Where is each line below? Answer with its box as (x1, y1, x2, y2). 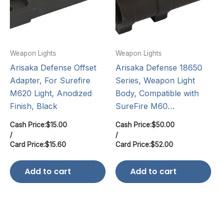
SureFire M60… (115, 101, 175, 111)
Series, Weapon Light (115, 75, 195, 85)
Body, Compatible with (115, 88, 199, 98)
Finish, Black (10, 101, 57, 111)
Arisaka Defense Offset (10, 62, 96, 73)
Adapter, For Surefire (10, 75, 90, 85)
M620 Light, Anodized (10, 88, 92, 98)
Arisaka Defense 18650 (115, 62, 202, 73)
